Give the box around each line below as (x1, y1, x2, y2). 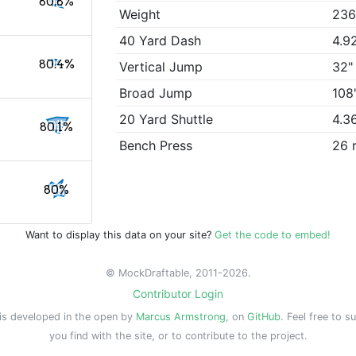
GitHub (247, 311, 281, 323)
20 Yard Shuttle (119, 111, 214, 128)
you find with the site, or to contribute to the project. (48, 330, 308, 342)
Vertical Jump (119, 59, 203, 75)
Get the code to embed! (215, 229, 331, 241)
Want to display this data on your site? (25, 229, 215, 241)
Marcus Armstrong (136, 311, 226, 323)
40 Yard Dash (119, 33, 202, 49)
